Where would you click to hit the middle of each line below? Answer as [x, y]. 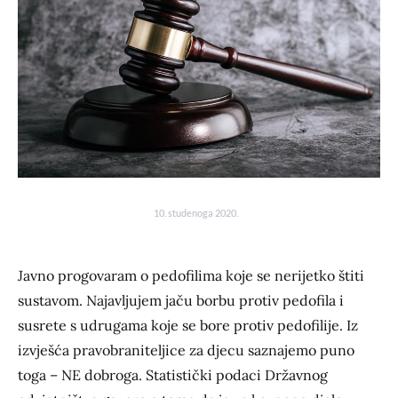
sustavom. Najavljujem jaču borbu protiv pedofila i [181, 300]
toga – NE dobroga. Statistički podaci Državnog [173, 375]
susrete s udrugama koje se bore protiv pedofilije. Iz [188, 325]
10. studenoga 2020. [195, 213]
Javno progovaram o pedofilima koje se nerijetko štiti [191, 275]
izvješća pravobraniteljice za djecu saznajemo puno [186, 350]
